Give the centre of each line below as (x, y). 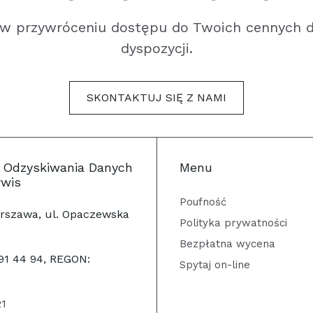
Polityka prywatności (233, 223)
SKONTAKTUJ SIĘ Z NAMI (156, 97)
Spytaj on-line (215, 265)
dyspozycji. (156, 48)
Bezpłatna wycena (227, 244)
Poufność (203, 202)
